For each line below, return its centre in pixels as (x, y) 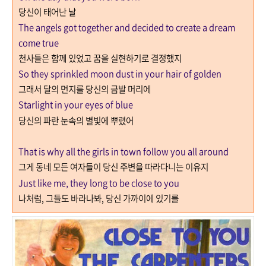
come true (39, 43)
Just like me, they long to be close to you (100, 183)
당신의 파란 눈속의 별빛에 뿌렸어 (76, 121)
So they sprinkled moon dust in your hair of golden (120, 74)
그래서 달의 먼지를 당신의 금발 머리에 (85, 89)
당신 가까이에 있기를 (142, 198)
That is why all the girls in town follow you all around (123, 151)
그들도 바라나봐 (74, 198)
